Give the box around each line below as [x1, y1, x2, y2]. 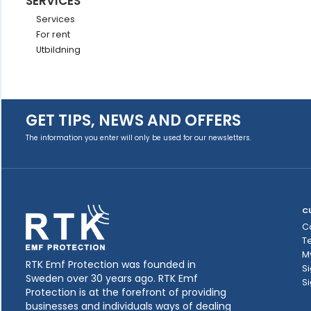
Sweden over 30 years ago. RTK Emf [26, 271, 198, 285]
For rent [36, 28, 70, 40]
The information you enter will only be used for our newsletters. [26, 133, 251, 142]
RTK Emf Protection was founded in [26, 258, 196, 271]
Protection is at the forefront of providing [26, 285, 226, 299]
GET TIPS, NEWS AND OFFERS [26, 110, 241, 131]
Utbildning [36, 44, 81, 56]
